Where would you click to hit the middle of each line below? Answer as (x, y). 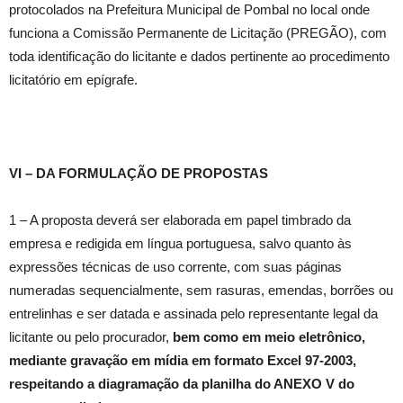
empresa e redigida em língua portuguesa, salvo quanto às (180, 244)
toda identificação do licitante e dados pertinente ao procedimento (199, 57)
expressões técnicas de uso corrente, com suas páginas (175, 267)
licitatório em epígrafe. (73, 80)
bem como (206, 337)
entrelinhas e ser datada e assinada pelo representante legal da (193, 314)
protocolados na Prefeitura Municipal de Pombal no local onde (189, 10)
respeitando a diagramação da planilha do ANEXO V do (182, 384)
